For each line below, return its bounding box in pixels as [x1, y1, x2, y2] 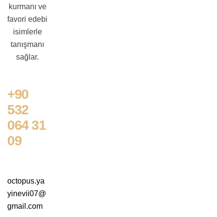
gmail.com [7, 202, 43, 210]
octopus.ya [7, 177, 45, 185]
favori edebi [7, 15, 48, 23]
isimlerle [13, 28, 42, 36]
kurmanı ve [8, 2, 46, 11]
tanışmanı [11, 40, 45, 48]
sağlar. [16, 53, 39, 61]
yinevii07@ [7, 189, 46, 198]
